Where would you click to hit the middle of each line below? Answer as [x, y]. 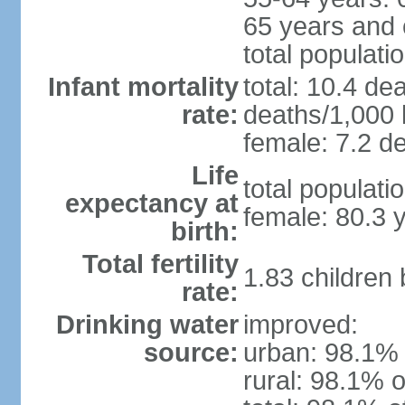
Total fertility [160, 264]
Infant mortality [143, 87]
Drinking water [147, 325]
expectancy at [151, 203]
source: [191, 353]
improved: [300, 325]
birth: [204, 231]
